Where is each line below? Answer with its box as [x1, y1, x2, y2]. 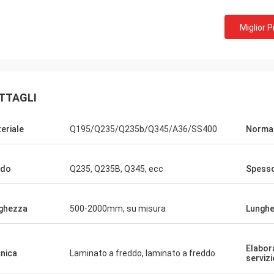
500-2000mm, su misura [70, 204, 166, 213]
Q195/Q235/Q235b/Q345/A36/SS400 [70, 124, 217, 134]
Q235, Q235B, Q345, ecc [70, 164, 163, 174]
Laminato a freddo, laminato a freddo [70, 248, 215, 258]
